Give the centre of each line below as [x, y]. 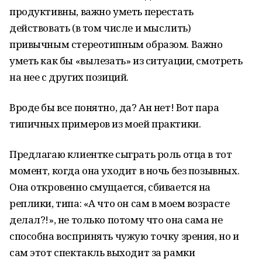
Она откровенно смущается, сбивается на [110, 187]
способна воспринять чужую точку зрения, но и [124, 236]
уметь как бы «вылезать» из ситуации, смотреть [126, 61]
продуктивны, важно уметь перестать [101, 11]
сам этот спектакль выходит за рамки [102, 252]
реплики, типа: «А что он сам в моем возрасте [120, 203]
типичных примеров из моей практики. [105, 124]
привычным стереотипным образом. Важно [116, 44]
